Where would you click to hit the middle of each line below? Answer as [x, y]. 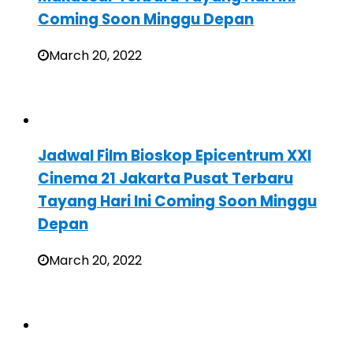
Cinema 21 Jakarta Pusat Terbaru [165, 179]
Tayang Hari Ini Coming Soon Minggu [177, 202]
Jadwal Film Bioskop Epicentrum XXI [175, 156]
